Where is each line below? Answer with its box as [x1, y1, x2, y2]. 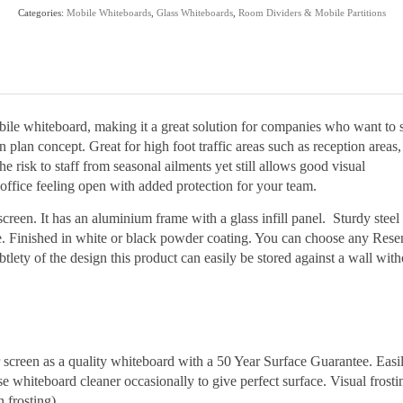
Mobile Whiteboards [66, 7, 151, 19]
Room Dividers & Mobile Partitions [237, 7, 386, 19]
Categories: [17, 7, 67, 19]
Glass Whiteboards [156, 7, 233, 19]
